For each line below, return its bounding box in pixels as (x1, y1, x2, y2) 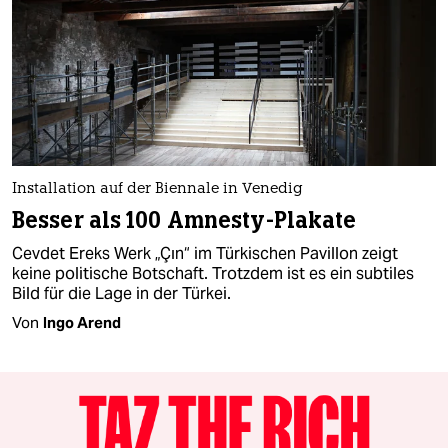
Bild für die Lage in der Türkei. (12, 283, 231, 305)
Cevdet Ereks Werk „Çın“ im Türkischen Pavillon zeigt (12, 243, 398, 265)
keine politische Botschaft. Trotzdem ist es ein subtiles (12, 263, 414, 285)
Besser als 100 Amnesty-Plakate (12, 206, 357, 236)
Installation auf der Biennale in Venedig (12, 182, 303, 198)
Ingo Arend (43, 313, 121, 333)
